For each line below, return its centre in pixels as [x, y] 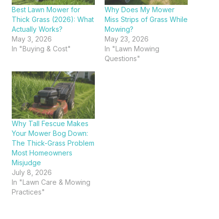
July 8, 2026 [32, 173]
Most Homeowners [42, 153]
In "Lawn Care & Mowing [51, 182]
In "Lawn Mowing [132, 49]
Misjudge [26, 163]
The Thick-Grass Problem [53, 143]
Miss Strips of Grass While [146, 20]
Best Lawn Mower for [46, 10]
